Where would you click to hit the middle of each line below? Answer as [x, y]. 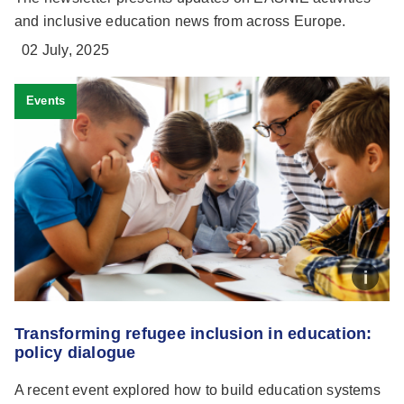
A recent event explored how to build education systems [197, 390]
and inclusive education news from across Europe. [180, 22]
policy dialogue [75, 353]
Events [46, 101]
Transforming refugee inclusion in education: [193, 334]
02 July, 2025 [66, 50]
